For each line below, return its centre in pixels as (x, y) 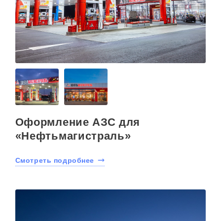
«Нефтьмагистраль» (73, 136)
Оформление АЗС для (77, 122)
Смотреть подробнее (55, 161)
